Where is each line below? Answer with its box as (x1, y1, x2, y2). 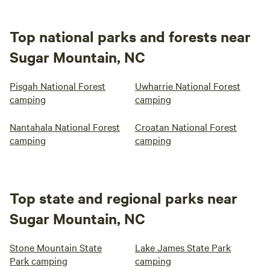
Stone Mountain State (10, 240, 102, 254)
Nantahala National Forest (10, 120, 120, 134)
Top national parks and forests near (10, 27, 251, 46)
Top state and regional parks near (10, 188, 237, 208)
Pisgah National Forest (10, 79, 105, 93)
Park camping (10, 254, 67, 268)
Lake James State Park (135, 240, 231, 254)
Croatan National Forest (135, 120, 237, 134)
